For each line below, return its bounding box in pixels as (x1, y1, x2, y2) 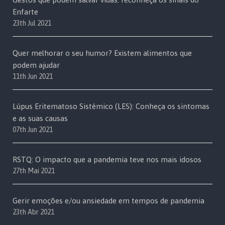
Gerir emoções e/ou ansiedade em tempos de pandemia (13, 196, 204, 205)
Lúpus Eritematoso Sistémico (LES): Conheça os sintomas (13, 102, 209, 111)
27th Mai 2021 (13, 167, 55, 175)
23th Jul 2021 (13, 19, 51, 28)
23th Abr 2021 (13, 208, 54, 216)
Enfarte (13, 8, 38, 17)
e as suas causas (13, 114, 68, 123)
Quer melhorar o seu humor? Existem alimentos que (13, 49, 192, 58)
